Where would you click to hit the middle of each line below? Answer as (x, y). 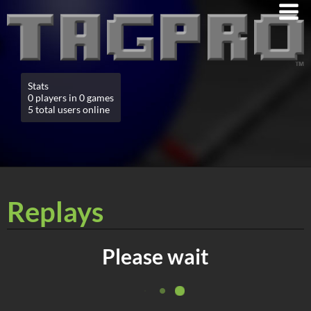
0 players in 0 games (71, 97)
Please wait (155, 256)
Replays (55, 211)
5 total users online (69, 109)
